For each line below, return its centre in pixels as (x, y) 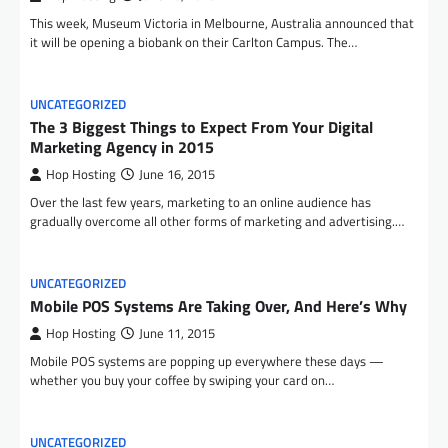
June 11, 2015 (177, 333)
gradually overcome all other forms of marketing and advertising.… (217, 221)
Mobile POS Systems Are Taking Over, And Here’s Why (218, 306)
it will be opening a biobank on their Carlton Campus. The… (193, 42)
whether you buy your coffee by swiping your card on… (182, 380)
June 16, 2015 (177, 174)
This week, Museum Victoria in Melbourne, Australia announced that (222, 23)
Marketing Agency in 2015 (122, 147)
